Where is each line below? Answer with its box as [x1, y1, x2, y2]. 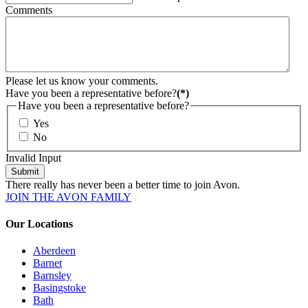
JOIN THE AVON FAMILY [5, 190, 131, 203]
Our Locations [5, 218, 73, 230]
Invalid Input [5, 151, 61, 164]
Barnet [33, 257, 62, 269]
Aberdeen [33, 245, 76, 257]
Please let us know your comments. [5, 75, 158, 87]
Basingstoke [33, 282, 86, 294]
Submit [11, 166, 39, 177]
